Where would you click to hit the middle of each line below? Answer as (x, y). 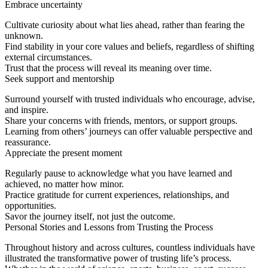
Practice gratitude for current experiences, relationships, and (117, 194)
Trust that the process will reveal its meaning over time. (108, 68)
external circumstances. (48, 57)
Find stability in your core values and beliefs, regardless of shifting (130, 46)
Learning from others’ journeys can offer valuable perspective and (129, 131)
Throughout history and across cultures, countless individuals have (130, 247)
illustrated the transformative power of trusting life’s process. (118, 258)
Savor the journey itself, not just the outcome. (90, 216)
